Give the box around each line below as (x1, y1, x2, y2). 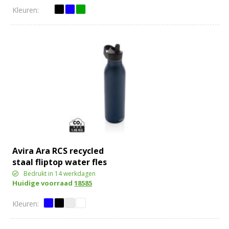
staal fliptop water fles (12, 156, 107, 168)
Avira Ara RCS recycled (12, 145, 104, 156)
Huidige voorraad (12, 178, 75, 188)
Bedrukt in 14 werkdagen (24, 169, 96, 178)
